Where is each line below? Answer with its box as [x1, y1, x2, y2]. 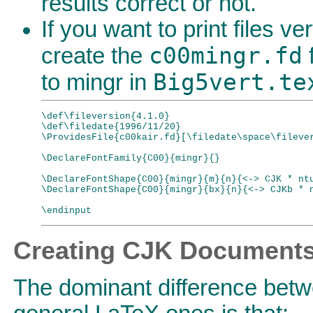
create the [41, 43, 149, 68]
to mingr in [41, 69, 153, 95]
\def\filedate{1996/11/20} [41, 121, 181, 132]
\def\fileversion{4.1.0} [41, 110, 170, 122]
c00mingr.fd [149, 42, 303, 69]
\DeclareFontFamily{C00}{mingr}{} [41, 152, 220, 163]
